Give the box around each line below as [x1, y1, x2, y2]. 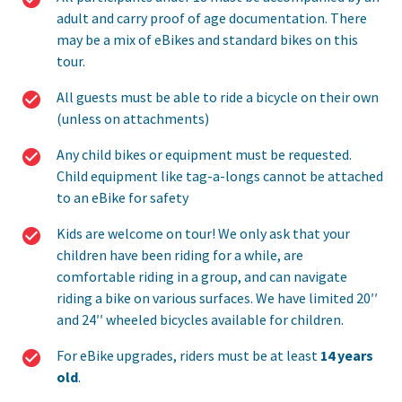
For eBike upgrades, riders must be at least [57, 346, 318, 365]
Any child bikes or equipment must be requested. [57, 145, 352, 164]
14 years [318, 346, 373, 365]
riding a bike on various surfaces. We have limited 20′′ [57, 289, 378, 308]
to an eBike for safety [57, 188, 188, 207]
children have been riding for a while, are [57, 246, 303, 265]
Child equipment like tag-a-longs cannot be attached [57, 167, 383, 186]
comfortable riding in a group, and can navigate [57, 267, 347, 286]
